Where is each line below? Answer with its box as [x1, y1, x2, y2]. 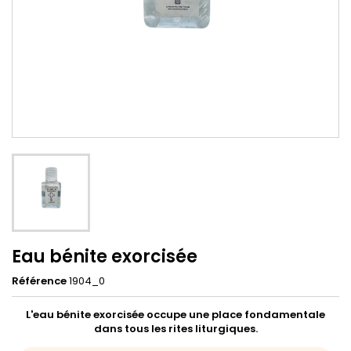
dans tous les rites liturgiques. [93, 320, 258, 336]
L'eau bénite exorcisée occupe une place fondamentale [26, 306, 325, 322]
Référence [12, 273, 67, 288]
